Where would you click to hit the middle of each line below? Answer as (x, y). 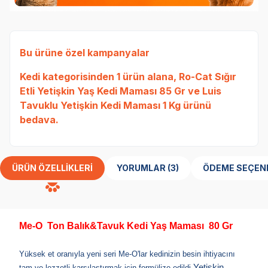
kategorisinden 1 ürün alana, (109, 76)
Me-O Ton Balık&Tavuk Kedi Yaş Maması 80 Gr (126, 226)
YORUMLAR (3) (173, 167)
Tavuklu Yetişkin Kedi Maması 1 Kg (100, 105)
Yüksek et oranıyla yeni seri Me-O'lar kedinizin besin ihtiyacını (127, 254)
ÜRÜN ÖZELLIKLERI (52, 167)
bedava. (39, 119)
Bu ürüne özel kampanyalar (85, 52)
